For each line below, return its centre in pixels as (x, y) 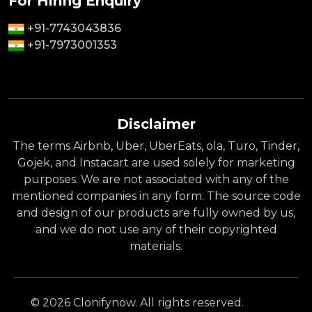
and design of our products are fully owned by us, (156, 212)
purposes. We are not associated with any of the (156, 179)
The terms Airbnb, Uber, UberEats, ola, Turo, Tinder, (156, 146)
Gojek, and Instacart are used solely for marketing (156, 162)
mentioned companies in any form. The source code (156, 196)
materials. (156, 246)
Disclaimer (156, 124)
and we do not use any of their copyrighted (156, 229)
